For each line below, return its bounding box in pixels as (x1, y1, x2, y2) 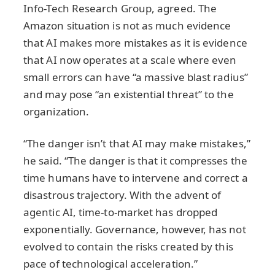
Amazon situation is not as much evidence (23, 18, 231, 33)
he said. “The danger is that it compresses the (23, 153, 247, 168)
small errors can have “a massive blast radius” (23, 70, 248, 85)
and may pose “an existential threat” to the (23, 87, 234, 102)
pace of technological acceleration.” (23, 256, 198, 271)
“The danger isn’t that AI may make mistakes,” (23, 136, 250, 150)
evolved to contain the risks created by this (23, 239, 233, 254)
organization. (23, 104, 90, 119)
